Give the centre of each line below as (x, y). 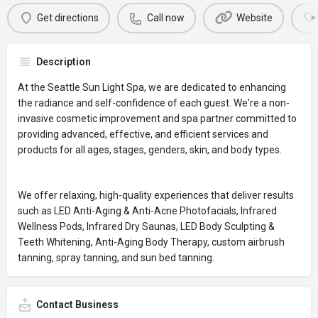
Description (64, 61)
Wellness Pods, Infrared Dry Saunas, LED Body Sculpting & (146, 226)
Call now (165, 18)
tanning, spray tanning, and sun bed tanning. (116, 257)
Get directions (67, 18)
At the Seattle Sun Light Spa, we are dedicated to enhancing (152, 87)
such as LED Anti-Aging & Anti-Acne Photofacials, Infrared (147, 210)
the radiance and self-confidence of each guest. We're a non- (154, 103)
